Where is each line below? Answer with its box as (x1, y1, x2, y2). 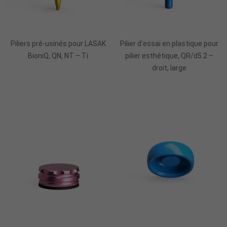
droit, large (152, 63, 186, 72)
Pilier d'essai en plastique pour (120, 39, 218, 48)
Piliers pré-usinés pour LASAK (10, 39, 106, 48)
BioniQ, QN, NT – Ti (28, 51, 88, 60)
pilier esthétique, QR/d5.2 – (125, 51, 213, 60)
